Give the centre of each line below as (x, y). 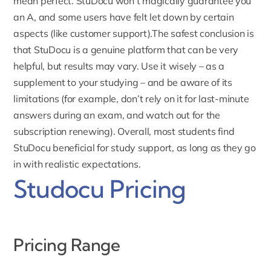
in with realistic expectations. (77, 164)
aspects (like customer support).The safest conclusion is (134, 34)
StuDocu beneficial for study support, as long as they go (135, 148)
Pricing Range (67, 245)
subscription (40, 132)
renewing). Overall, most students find (151, 132)
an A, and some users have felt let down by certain (124, 17)
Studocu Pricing (100, 189)
